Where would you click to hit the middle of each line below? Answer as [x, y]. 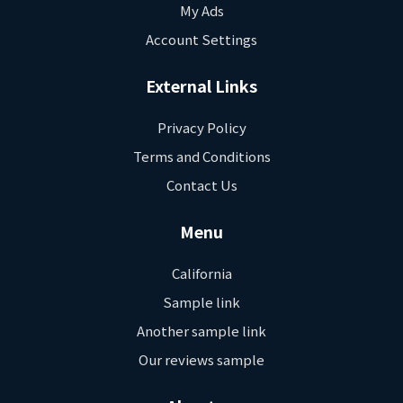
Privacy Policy [201, 128]
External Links [201, 86]
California [201, 273]
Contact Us [201, 185]
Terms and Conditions [201, 157]
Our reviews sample [201, 360]
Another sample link [201, 331]
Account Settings [201, 40]
